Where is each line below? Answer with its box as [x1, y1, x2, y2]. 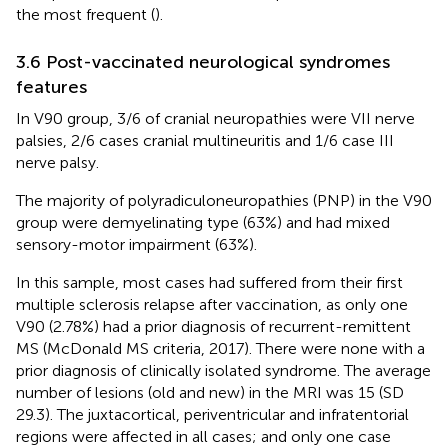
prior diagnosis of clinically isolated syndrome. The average [16, 360, 431, 380]
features [16, 75, 87, 98]
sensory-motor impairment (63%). [16, 234, 257, 254]
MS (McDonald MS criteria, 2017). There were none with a [16, 338, 425, 358]
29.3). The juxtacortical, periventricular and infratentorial [16, 404, 409, 424]
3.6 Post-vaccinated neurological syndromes [16, 50, 390, 73]
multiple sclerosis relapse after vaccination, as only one [16, 294, 408, 314]
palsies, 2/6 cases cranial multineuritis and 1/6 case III [16, 130, 394, 150]
